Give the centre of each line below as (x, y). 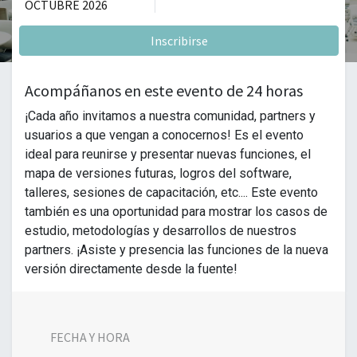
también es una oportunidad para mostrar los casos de (176, 212)
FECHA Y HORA (90, 337)
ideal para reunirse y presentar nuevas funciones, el (168, 154)
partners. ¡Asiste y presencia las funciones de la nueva (177, 250)
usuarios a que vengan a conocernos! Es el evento (164, 135)
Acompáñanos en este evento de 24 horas (164, 90)
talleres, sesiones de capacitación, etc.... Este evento (171, 192)
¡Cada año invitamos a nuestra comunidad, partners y (170, 116)
